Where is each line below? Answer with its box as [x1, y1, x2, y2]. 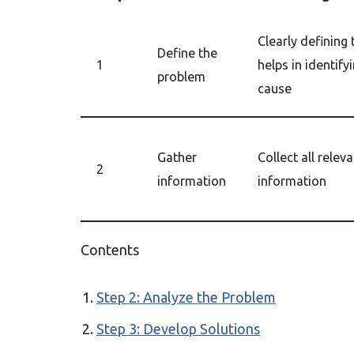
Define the [157, 46, 217, 60]
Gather [157, 150, 197, 164]
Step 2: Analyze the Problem [96, 289, 276, 305]
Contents [81, 242, 139, 258]
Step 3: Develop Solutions [96, 321, 260, 337]
